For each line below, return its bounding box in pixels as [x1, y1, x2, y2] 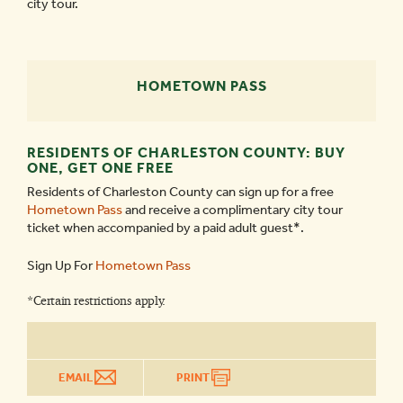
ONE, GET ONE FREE [27, 159, 174, 176]
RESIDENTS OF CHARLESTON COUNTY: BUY [27, 144, 345, 161]
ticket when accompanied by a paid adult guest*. [27, 219, 304, 236]
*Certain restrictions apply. [27, 290, 166, 311]
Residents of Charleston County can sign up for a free [27, 184, 334, 200]
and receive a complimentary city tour [122, 201, 343, 218]
